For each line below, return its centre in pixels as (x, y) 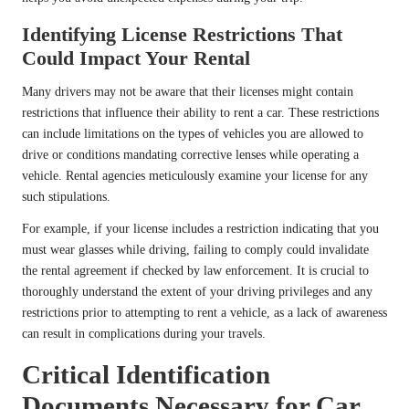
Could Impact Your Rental (136, 58)
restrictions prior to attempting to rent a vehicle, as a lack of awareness (204, 313)
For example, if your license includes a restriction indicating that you (200, 229)
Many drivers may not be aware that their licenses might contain (188, 92)
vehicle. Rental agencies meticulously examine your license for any (195, 176)
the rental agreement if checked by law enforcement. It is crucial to (195, 271)
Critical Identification (146, 375)
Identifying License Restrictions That (182, 35)
